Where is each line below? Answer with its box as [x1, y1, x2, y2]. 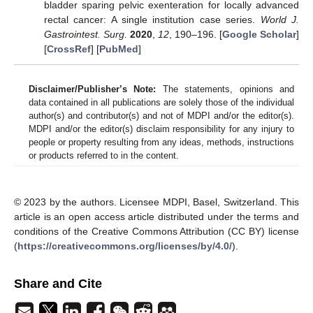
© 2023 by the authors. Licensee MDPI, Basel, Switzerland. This [14, 196, 299, 208]
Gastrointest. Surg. [43, 28, 127, 40]
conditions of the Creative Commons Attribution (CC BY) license [14, 225, 299, 237]
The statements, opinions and [156, 83, 295, 94]
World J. [260, 13, 300, 25]
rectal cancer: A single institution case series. [43, 13, 261, 25]
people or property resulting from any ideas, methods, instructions [29, 136, 294, 147]
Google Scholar [222, 28, 297, 40]
